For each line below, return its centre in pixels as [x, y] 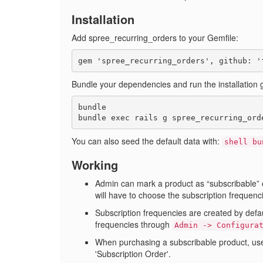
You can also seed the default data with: [147, 141]
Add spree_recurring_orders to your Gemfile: [155, 38]
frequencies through [134, 224]
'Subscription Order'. [133, 254]
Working [95, 165]
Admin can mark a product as [151, 183]
